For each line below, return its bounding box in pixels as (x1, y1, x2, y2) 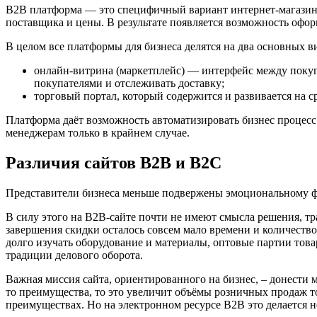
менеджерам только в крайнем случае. (6, 126, 190, 139)
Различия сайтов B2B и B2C (6, 153, 221, 172)
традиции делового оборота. (6, 248, 143, 261)
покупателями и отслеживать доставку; (34, 76, 224, 89)
